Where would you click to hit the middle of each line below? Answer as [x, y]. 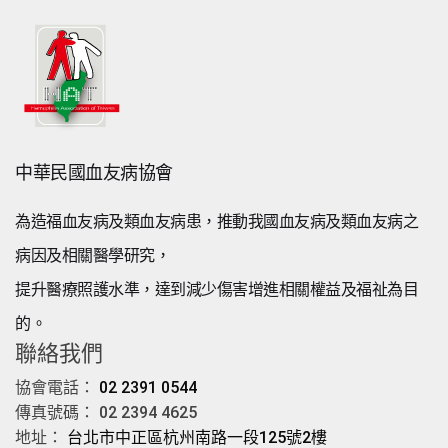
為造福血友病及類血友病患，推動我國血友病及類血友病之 [216, 221]
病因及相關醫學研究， [92, 255]
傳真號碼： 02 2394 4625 [106, 412]
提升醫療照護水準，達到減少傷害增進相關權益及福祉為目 [216, 289]
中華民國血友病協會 [94, 172]
